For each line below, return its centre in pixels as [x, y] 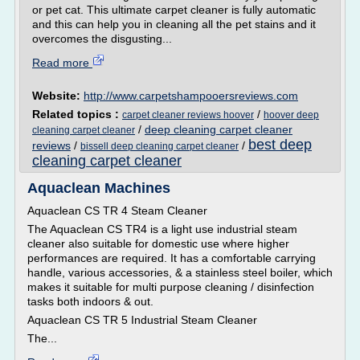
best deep [280, 145]
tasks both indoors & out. [90, 301]
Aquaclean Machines [99, 188]
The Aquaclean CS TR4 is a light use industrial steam [162, 229]
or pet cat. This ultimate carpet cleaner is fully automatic [174, 10]
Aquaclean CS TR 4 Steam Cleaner [117, 211]
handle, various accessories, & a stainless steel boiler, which [180, 272]
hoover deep [291, 115]
